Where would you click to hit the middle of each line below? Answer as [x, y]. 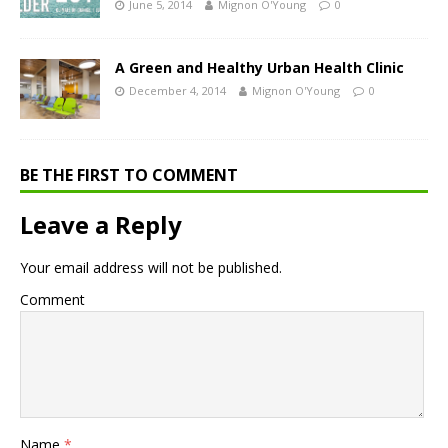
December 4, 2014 [177, 90]
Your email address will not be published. [151, 267]
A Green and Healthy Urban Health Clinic [259, 67]
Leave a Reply [101, 224]
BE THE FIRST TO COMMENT [129, 174]
